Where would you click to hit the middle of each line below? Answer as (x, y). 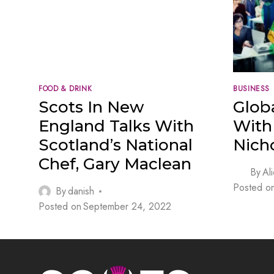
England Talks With (116, 126)
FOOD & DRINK (65, 89)
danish (81, 191)
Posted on (60, 207)
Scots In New (91, 107)
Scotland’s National (116, 145)
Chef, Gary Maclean (115, 164)
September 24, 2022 (128, 207)
